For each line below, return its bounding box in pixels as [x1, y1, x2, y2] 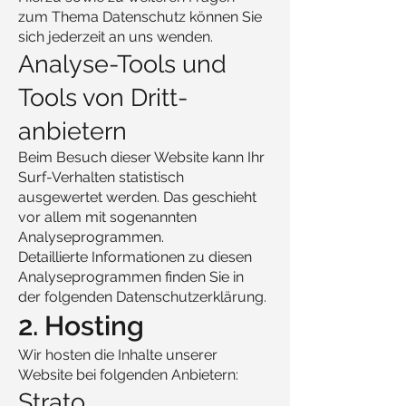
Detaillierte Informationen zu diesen [18, 248, 252, 266]
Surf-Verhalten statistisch [18, 169, 184, 186]
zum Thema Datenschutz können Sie [18, 8, 262, 25]
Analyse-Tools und [18, 50, 227, 78]
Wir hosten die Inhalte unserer [18, 346, 217, 363]
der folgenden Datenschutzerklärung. [18, 288, 266, 305]
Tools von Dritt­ [18, 83, 188, 111]
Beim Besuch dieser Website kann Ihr [18, 149, 265, 166]
